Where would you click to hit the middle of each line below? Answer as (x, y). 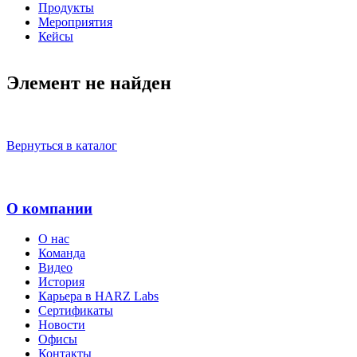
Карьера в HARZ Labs (98, 296)
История (61, 282)
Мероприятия (75, 22)
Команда (62, 253)
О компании (49, 208)
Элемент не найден (89, 82)
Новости (62, 325)
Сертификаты (76, 311)
